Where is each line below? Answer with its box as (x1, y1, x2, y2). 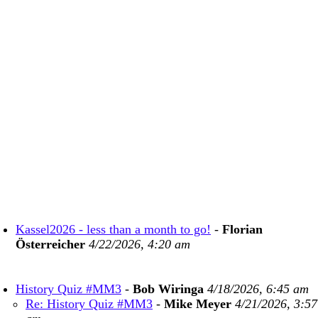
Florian (222, 222, 263, 236)
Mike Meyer (164, 297, 231, 311)
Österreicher (16, 237, 85, 251)
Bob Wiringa (133, 282, 204, 296)
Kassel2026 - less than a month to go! (16, 222, 211, 236)
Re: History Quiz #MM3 (26, 297, 153, 311)
